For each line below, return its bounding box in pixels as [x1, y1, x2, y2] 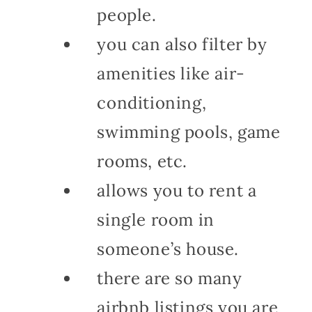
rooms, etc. [97, 150, 187, 172]
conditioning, [97, 91, 207, 114]
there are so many [97, 267, 242, 289]
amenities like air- [97, 62, 245, 84]
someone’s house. [97, 237, 239, 260]
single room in [97, 208, 214, 231]
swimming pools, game [97, 120, 281, 143]
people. [97, 3, 157, 26]
